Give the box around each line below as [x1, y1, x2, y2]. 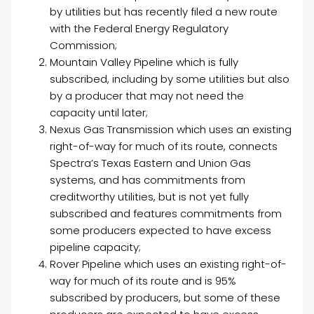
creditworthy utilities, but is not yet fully [50, 189, 250, 205]
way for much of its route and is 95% [50, 273, 237, 289]
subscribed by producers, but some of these [50, 290, 281, 306]
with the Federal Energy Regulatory [50, 21, 229, 36]
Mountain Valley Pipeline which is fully [50, 55, 239, 70]
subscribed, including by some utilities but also [50, 71, 290, 87]
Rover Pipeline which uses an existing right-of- [50, 257, 287, 272]
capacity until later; [50, 105, 149, 121]
